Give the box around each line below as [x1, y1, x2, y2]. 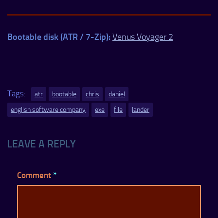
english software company [11, 105, 86, 114]
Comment [17, 170, 53, 180]
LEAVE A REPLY [7, 137, 76, 150]
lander [132, 105, 149, 114]
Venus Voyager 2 [112, 31, 173, 42]
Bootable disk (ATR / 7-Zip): [7, 31, 110, 42]
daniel [109, 90, 125, 98]
